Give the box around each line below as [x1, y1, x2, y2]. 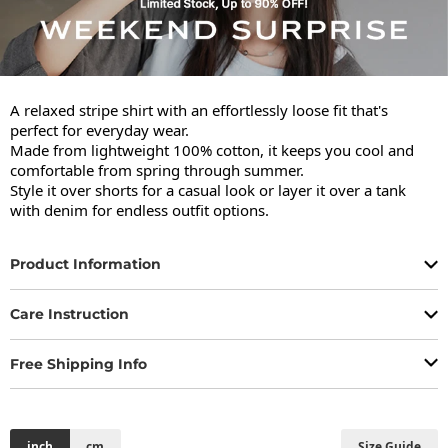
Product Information [10, 255, 161, 274]
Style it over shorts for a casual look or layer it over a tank [10, 179, 406, 200]
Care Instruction [10, 305, 129, 324]
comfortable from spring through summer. [10, 159, 304, 180]
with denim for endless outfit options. [10, 199, 269, 220]
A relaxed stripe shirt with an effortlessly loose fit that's [10, 99, 388, 120]
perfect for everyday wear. [10, 119, 189, 140]
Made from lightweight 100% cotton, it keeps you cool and [10, 139, 414, 160]
